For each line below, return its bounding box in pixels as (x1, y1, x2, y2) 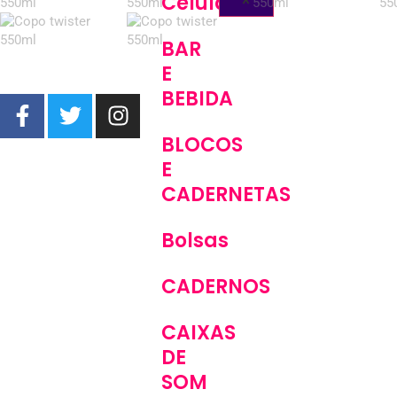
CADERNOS (161, 272, 270, 300)
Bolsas (161, 226, 229, 254)
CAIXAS (161, 318, 236, 346)
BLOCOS (161, 130, 243, 159)
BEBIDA (161, 84, 233, 113)
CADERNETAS (161, 180, 291, 208)
